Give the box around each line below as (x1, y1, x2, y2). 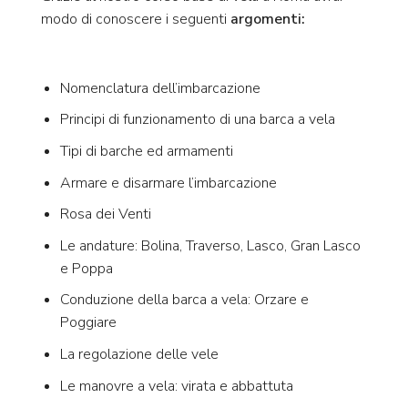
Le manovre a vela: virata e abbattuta (59, 375, 293, 396)
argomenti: (230, 9, 305, 30)
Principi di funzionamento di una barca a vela (59, 109, 335, 130)
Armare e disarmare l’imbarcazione (59, 172, 277, 193)
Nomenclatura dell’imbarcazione (59, 77, 260, 98)
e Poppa (59, 258, 113, 279)
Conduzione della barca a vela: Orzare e (59, 290, 309, 311)
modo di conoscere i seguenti (41, 9, 230, 30)
